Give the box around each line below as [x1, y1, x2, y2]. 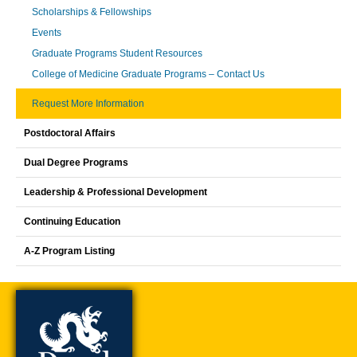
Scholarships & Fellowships [32, 6, 151, 18]
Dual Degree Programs [24, 156, 128, 168]
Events [32, 26, 61, 38]
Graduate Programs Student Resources [32, 47, 202, 59]
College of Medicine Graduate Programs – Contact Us [32, 68, 265, 80]
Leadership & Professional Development [24, 186, 207, 198]
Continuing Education [24, 215, 120, 227]
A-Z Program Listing [24, 245, 115, 257]
